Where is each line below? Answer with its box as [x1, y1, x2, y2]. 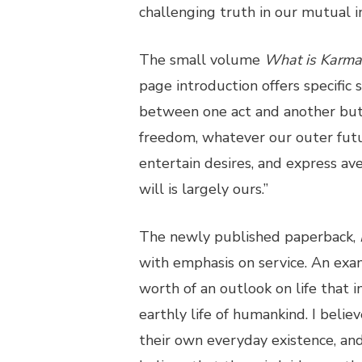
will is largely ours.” [139, 179, 268, 199]
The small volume [139, 50, 264, 69]
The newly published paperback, [139, 227, 360, 246]
